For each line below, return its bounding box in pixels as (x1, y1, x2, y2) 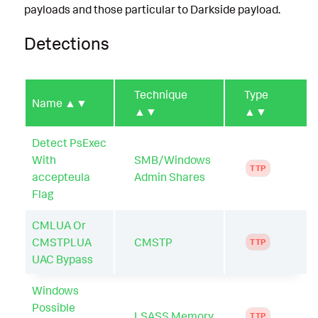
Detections (24, 32, 109, 54)
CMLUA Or (32, 217, 86, 232)
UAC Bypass (32, 251, 93, 266)
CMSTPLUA (32, 234, 92, 249)
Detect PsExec (32, 135, 106, 150)
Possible (32, 300, 75, 314)
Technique (134, 87, 187, 102)
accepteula (32, 169, 90, 184)
